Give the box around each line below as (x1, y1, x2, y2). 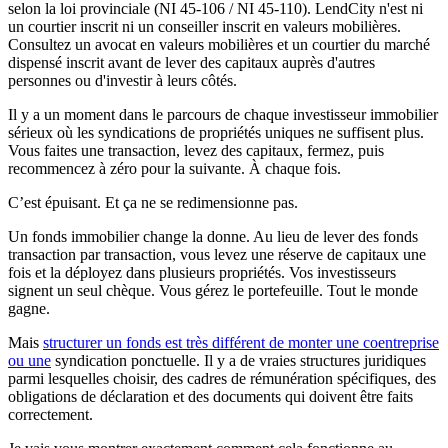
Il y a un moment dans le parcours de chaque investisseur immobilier (8, 105, 438, 123)
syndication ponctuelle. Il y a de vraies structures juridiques (51, 351, 426, 369)
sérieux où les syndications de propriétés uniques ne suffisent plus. (8, 123, 424, 141)
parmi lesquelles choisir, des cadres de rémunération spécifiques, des (8, 369, 436, 387)
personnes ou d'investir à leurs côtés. (8, 71, 237, 89)
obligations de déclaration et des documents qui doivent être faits (8, 387, 413, 405)
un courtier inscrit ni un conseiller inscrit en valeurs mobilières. (8, 17, 401, 35)
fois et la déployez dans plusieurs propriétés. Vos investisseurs (8, 263, 396, 281)
